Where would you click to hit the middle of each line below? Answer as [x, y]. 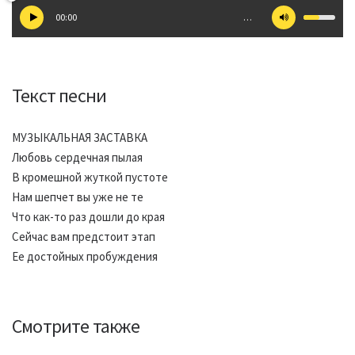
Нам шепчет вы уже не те [78, 197]
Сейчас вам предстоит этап [84, 237]
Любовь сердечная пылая [77, 157]
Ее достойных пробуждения [85, 256]
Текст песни [59, 95]
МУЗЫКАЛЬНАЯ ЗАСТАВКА [80, 137]
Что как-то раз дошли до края [88, 217]
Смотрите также [76, 326]
